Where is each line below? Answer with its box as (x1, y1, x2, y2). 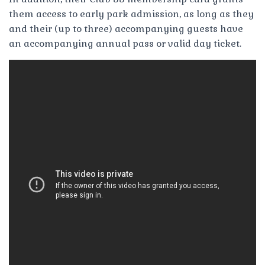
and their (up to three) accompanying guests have (9, 22, 243, 35)
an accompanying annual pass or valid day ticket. (9, 37, 241, 50)
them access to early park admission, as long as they (9, 7, 254, 20)
